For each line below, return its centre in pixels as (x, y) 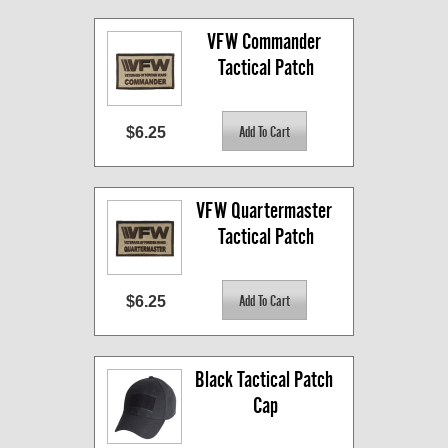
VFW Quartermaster (263, 211)
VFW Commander (263, 42)
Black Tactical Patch (263, 380)
